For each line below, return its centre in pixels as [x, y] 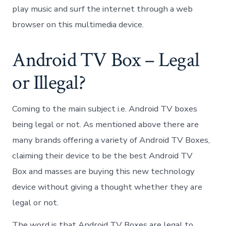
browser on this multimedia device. [78, 25]
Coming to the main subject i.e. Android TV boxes [105, 109]
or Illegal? [49, 82]
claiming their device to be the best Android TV [103, 156]
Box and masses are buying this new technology [104, 171]
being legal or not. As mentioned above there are [106, 124]
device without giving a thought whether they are [107, 187]
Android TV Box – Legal [106, 60]
